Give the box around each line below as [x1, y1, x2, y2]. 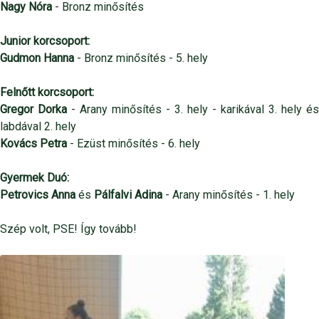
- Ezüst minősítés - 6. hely [67, 137, 200, 151]
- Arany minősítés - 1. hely [162, 188, 295, 202]
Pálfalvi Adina [94, 188, 162, 202]
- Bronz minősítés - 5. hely [74, 51, 208, 66]
